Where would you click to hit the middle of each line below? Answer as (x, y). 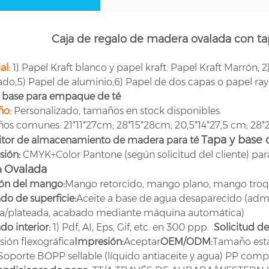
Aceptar (142, 241)
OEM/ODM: (186, 241)
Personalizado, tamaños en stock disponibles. (117, 110)
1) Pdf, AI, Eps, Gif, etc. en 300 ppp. (132, 227)
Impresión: (99, 241)
